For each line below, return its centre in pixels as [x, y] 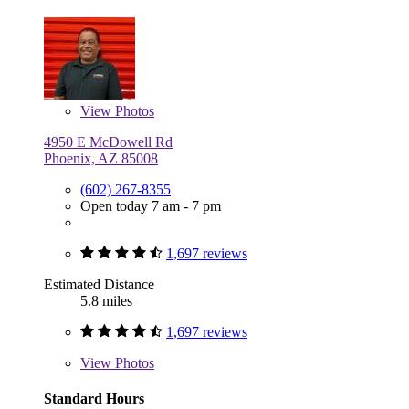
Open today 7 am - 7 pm [151, 206]
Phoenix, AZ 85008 [101, 159]
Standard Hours [94, 399]
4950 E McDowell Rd [108, 142]
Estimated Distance [99, 285]
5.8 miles [106, 301]
